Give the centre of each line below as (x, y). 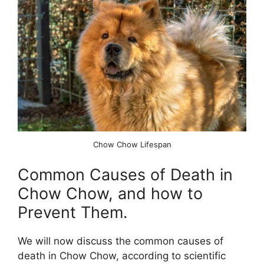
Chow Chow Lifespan (132, 145)
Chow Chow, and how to (110, 193)
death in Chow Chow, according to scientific (122, 255)
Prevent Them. (72, 212)
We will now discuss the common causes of (121, 241)
